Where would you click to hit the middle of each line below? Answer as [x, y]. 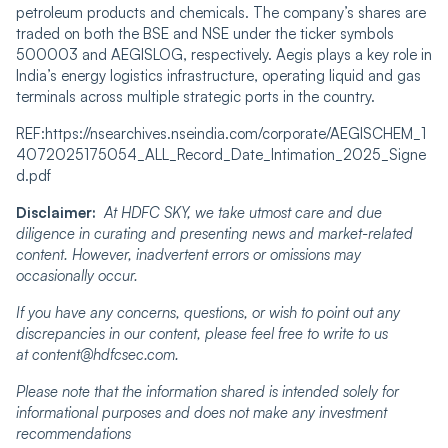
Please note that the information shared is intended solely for [207, 391]
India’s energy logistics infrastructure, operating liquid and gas [218, 75]
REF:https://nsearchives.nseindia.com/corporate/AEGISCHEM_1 [221, 133]
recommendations [73, 433]
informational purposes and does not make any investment [201, 412]
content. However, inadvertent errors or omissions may [188, 254]
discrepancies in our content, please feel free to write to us [202, 333]
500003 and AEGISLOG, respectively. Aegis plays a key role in [224, 54]
